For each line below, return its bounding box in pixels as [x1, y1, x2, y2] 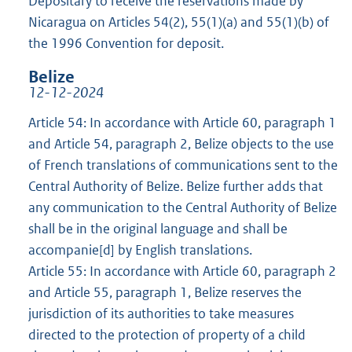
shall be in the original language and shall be [28, 220, 288, 238]
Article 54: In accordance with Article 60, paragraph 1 [28, 114, 336, 132]
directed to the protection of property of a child [28, 326, 306, 344]
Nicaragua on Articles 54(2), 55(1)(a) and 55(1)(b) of [28, 13, 329, 31]
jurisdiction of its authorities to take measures [28, 305, 294, 323]
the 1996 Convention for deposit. [28, 34, 224, 52]
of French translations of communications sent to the [28, 156, 338, 174]
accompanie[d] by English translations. [28, 241, 252, 259]
